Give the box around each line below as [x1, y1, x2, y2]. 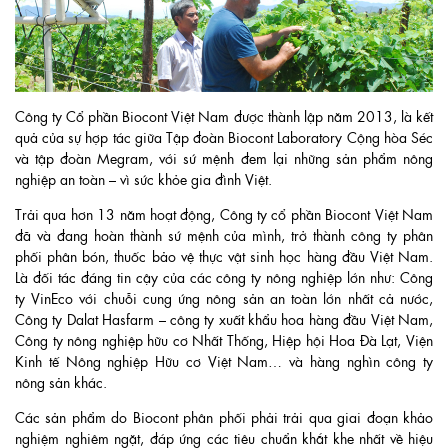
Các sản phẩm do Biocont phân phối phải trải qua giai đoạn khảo [15, 407, 433, 428]
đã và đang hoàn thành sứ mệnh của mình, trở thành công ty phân [15, 225, 433, 246]
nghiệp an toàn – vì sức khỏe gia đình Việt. [15, 169, 272, 190]
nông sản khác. [15, 372, 107, 393]
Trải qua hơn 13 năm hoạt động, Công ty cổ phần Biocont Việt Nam [15, 204, 433, 225]
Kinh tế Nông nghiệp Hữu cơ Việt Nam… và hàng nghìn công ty [15, 351, 433, 372]
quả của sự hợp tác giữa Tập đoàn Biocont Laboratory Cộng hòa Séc [15, 127, 433, 148]
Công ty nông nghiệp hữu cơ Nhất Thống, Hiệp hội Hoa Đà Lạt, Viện [15, 330, 433, 351]
